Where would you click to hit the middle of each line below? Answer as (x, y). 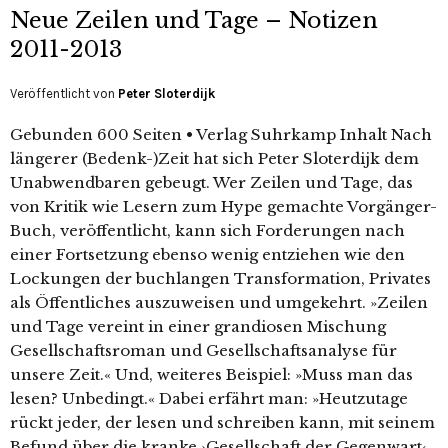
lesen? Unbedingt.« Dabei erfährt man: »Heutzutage (209, 398)
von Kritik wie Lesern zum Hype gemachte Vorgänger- (223, 206)
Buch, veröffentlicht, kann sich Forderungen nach (207, 230)
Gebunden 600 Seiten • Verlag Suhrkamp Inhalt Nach (221, 134)
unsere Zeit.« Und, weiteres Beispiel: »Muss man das (211, 374)
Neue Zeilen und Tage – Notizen (194, 20)
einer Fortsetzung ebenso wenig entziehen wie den (207, 254)
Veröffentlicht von (64, 93)
